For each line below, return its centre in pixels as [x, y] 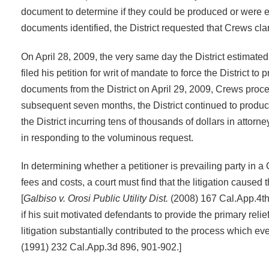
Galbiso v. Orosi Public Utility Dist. [96, 198]
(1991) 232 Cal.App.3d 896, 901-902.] [101, 246]
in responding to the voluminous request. [107, 137]
